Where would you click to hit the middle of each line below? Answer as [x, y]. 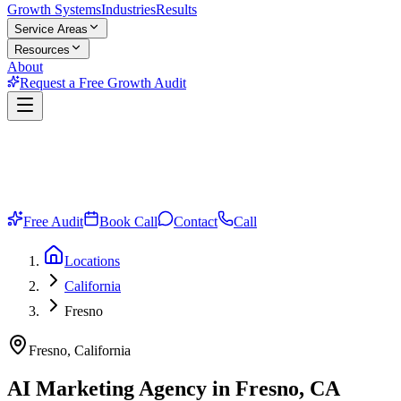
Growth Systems [54, 9]
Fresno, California [80, 350]
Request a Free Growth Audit [103, 83]
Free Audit [53, 222]
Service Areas [51, 29]
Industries [128, 9]
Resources [42, 50]
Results [176, 9]
